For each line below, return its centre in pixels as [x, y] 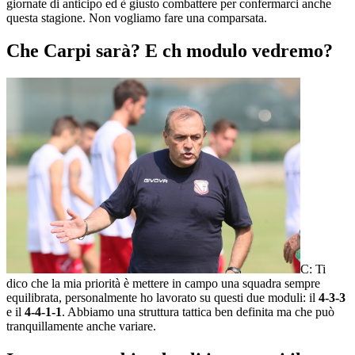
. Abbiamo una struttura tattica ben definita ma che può [198, 312]
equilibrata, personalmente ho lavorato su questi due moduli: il [162, 298]
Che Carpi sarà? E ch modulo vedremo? [170, 51]
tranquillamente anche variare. [81, 326]
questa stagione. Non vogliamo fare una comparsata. [137, 17]
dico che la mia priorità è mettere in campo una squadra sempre [163, 284]
